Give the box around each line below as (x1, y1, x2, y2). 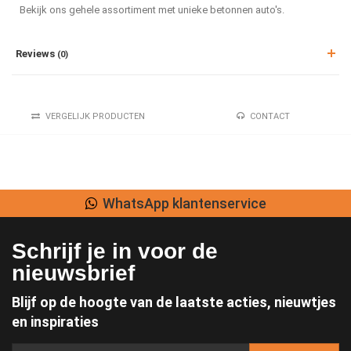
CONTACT (250, 111, 290, 122)
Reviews (16, 48, 57, 60)
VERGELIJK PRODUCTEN (45, 111, 145, 122)
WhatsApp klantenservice (102, 195, 266, 212)
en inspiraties (12, 313, 99, 331)
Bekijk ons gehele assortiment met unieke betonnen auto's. (20, 4, 284, 16)
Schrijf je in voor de (12, 239, 218, 264)
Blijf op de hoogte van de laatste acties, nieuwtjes (12, 294, 336, 311)
